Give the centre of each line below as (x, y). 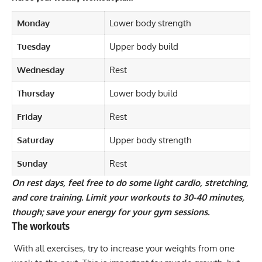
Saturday (36, 140)
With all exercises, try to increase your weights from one (123, 248)
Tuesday (35, 47)
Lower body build (143, 94)
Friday (32, 117)
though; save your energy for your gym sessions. (111, 212)
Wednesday (42, 70)
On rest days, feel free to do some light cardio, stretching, (130, 183)
